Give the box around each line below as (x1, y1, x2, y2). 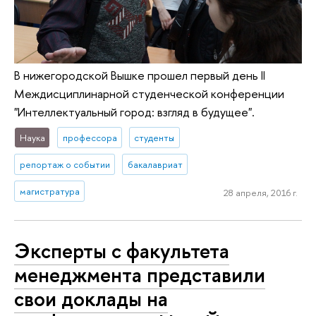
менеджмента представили (14, 260, 265, 288)
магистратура (19, 184, 80, 197)
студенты (134, 130, 175, 144)
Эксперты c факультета (14, 236, 229, 265)
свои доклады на (14, 284, 168, 312)
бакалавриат (127, 157, 183, 171)
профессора (62, 130, 117, 144)
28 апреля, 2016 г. (223, 186, 298, 199)
